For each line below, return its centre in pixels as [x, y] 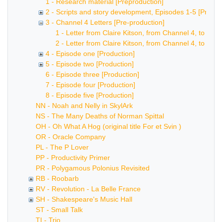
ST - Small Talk [59, 210]
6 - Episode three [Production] [92, 74]
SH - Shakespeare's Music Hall [84, 199]
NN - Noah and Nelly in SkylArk [84, 106]
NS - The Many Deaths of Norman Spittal [100, 116]
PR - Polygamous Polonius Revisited [93, 168]
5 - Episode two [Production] [90, 64]
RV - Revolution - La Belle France [88, 189]
